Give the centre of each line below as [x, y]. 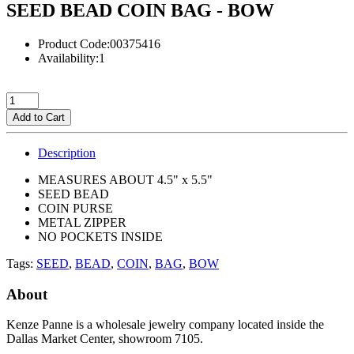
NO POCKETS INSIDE [100, 236]
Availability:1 [72, 58]
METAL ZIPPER [84, 222]
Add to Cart [39, 117]
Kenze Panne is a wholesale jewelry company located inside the [165, 325]
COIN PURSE [75, 208]
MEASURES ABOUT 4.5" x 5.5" [125, 179]
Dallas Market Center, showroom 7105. [105, 339]
